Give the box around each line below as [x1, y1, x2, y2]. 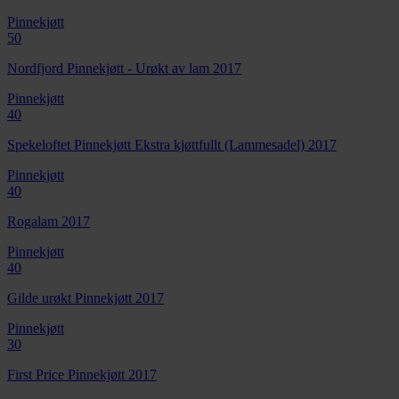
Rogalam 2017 [7, 213, 90, 229]
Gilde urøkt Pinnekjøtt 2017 [7, 289, 164, 305]
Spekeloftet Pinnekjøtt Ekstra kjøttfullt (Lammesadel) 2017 [7, 136, 337, 152]
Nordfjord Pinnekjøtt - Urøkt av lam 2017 [7, 60, 241, 76]
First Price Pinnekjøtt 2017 [7, 366, 157, 382]
